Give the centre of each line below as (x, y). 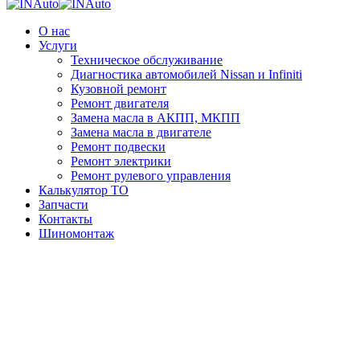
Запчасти (63, 205)
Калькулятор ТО (84, 190)
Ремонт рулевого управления (151, 176)
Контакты (65, 219)
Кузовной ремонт (119, 89)
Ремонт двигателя (120, 103)
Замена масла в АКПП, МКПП (155, 118)
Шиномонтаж (76, 233)
